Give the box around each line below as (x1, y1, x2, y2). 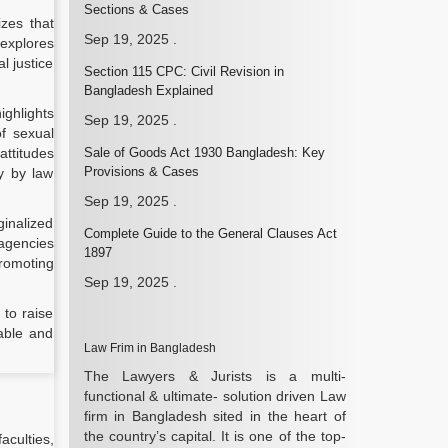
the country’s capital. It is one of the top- (83, 428, 346, 444)
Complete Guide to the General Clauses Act (83, 226, 337, 241)
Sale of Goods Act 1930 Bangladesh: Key (83, 145, 325, 160)
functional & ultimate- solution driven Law (83, 388, 346, 404)
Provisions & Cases (83, 164, 199, 179)
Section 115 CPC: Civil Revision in (83, 64, 284, 79)
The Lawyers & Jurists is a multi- (83, 368, 346, 384)
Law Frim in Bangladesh (83, 341, 216, 355)
